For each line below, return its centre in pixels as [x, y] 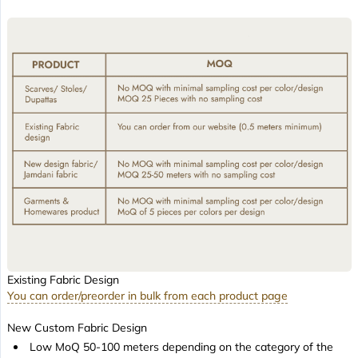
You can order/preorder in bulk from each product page [147, 296]
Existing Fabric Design [65, 280]
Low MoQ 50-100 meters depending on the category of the [181, 347]
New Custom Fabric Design [79, 328]
